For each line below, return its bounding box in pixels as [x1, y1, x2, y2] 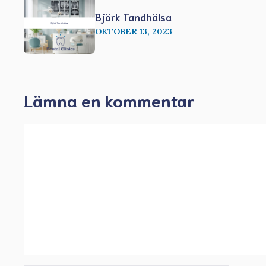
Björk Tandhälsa [95, 9, 172, 23]
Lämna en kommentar [24, 88, 194, 111]
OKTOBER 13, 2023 [95, 26, 172, 37]
